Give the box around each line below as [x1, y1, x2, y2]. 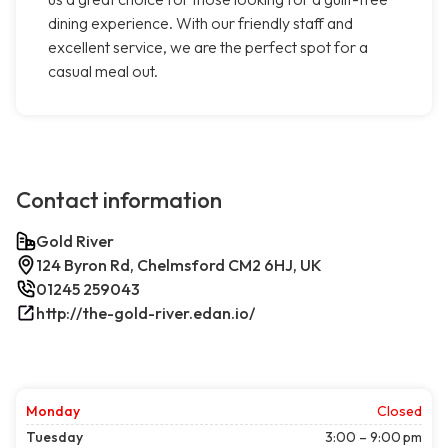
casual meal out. [48, 61, 158, 82]
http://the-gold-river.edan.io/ [36, 303, 255, 324]
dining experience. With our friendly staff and [48, 13, 353, 34]
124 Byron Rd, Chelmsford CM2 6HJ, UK [36, 255, 322, 276]
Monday [26, 402, 80, 421]
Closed [377, 402, 422, 421]
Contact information [16, 186, 222, 215]
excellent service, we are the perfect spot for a [48, 37, 368, 58]
